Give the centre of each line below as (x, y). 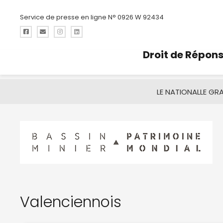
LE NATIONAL (178, 92)
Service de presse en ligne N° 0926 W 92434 (92, 17)
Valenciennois (71, 202)
